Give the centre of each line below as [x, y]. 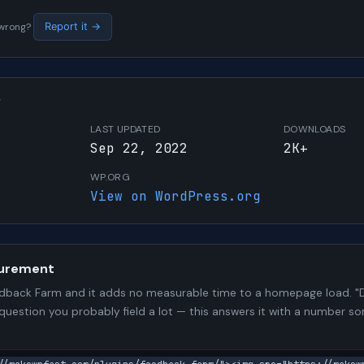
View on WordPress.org [175, 196]
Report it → [72, 27]
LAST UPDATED [126, 129]
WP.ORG [110, 177]
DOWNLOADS [315, 129]
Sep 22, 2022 [139, 148]
